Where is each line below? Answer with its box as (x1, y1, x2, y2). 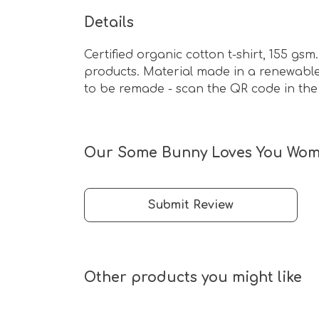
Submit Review (148, 198, 234, 211)
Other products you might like (84, 269, 302, 285)
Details (84, 14, 134, 30)
